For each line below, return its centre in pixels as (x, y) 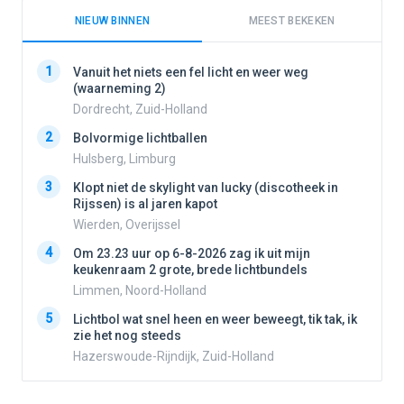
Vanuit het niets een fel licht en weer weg (191, 73)
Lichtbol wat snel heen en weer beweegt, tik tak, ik (215, 320)
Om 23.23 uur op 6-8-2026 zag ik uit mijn (192, 254)
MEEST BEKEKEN (292, 21)
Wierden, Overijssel (127, 225)
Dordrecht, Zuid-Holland (140, 110)
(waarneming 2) (119, 89)
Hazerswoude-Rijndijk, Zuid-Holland (174, 357)
